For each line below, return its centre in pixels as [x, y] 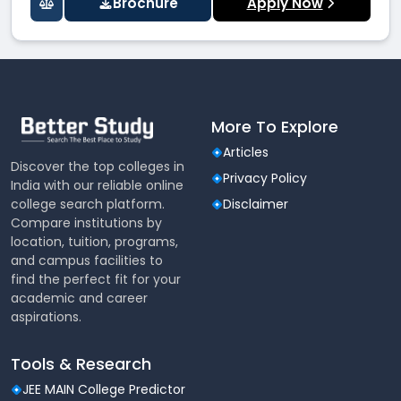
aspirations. [46, 316]
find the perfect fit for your [96, 279]
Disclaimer [256, 204]
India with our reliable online [97, 185]
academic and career [79, 298]
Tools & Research [81, 363]
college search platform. [88, 204]
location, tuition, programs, [94, 241]
